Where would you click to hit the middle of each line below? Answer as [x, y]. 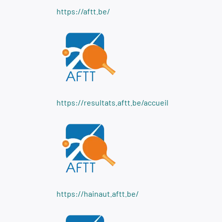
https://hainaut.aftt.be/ [98, 194]
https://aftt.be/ [83, 11]
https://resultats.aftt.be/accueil [112, 103]
